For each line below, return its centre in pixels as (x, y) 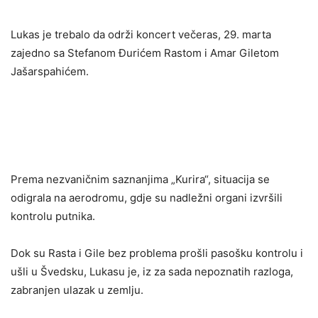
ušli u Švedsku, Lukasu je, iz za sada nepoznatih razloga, (152, 271)
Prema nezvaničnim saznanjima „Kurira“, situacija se (140, 179)
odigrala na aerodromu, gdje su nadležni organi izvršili (147, 197)
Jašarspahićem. (50, 71)
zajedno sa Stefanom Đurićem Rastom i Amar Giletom (145, 53)
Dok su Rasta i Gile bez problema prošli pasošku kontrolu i (157, 253)
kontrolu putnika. (53, 216)
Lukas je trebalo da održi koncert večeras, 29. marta (141, 34)
